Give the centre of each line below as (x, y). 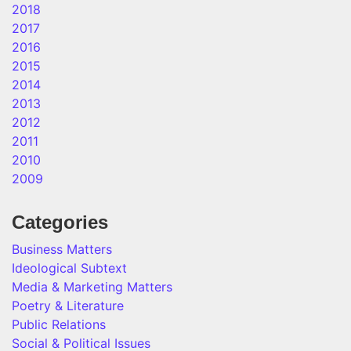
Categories (60, 222)
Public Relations (59, 324)
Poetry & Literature (68, 306)
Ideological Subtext (69, 268)
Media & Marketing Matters (92, 287)
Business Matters (62, 249)
